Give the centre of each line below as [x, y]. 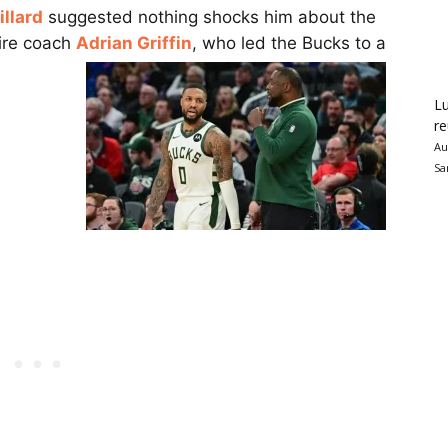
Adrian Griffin [134, 43]
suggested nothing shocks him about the [209, 17]
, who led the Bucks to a [289, 43]
